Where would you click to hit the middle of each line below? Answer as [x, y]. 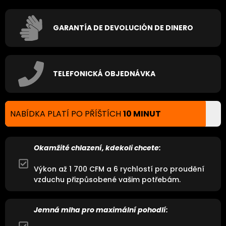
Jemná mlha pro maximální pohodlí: [101, 210]
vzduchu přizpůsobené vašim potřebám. [107, 179]
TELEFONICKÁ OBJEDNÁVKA [104, 73]
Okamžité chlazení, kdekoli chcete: [98, 148]
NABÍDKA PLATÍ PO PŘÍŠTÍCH [67, 114]
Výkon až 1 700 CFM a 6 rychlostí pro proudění [119, 169]
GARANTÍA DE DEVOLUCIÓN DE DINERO [123, 28]
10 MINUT [142, 114]
